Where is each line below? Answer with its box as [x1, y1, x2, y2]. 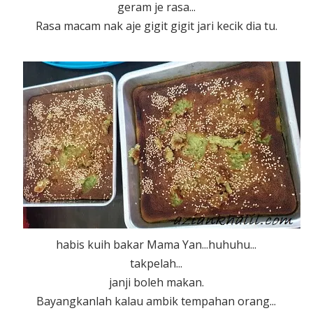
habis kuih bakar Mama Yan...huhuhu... [56, 236, 257, 252]
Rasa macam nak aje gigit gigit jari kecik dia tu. [35, 17, 277, 34]
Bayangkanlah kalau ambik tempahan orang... [36, 293, 277, 309]
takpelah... [130, 255, 183, 271]
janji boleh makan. [108, 274, 204, 290]
